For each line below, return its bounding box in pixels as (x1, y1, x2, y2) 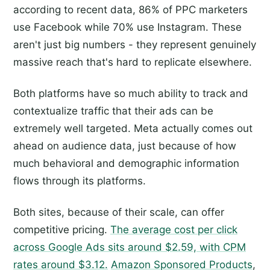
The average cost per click (110, 224, 237, 236)
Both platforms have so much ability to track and (13, 87, 248, 100)
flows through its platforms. (13, 175, 146, 187)
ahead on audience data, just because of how (13, 140, 236, 152)
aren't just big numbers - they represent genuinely (13, 39, 256, 51)
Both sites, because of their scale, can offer (13, 206, 224, 219)
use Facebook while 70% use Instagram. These (13, 21, 242, 34)
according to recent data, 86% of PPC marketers (13, 4, 248, 16)
